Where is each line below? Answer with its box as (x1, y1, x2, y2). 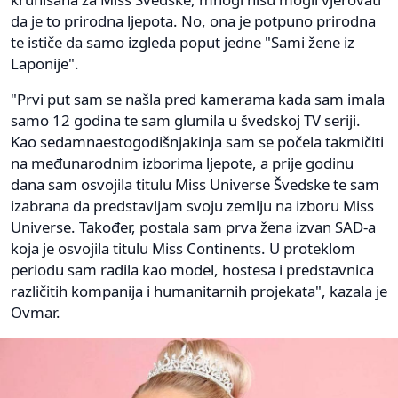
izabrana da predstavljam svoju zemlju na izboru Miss (11, 195, 374, 217)
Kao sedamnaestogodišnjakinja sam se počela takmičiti (11, 131, 384, 153)
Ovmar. (11, 302, 60, 323)
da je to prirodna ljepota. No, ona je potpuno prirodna (11, 11, 376, 32)
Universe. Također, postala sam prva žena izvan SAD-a (11, 217, 376, 238)
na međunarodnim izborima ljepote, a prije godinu (11, 153, 354, 174)
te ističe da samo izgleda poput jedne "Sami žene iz (11, 32, 354, 53)
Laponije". (11, 53, 79, 75)
